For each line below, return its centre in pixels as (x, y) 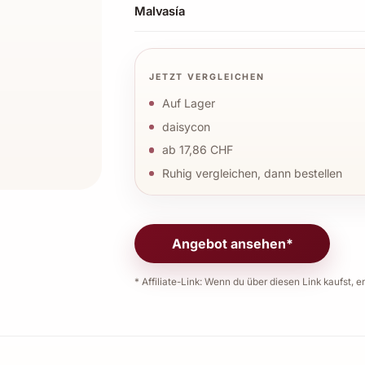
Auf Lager (188, 103)
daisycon (186, 126)
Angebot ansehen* (232, 243)
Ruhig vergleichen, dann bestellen (252, 174)
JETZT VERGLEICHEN (207, 77)
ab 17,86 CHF (197, 150)
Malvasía (160, 11)
